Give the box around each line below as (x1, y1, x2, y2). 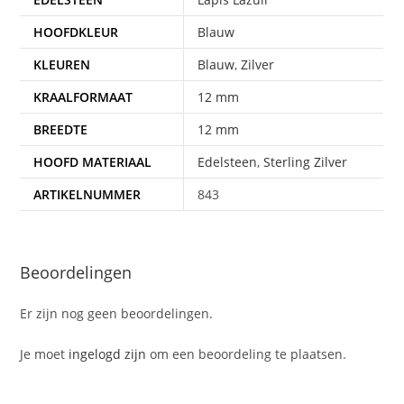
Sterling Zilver (263, 152, 348, 170)
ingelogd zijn (69, 345, 147, 363)
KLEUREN (33, 55, 91, 73)
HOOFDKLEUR (33, 23, 119, 41)
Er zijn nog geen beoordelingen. (20, 305, 214, 323)
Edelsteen (197, 152, 258, 170)
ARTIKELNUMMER (33, 185, 142, 203)
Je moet (20, 345, 69, 363)
